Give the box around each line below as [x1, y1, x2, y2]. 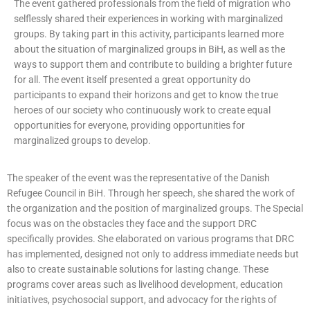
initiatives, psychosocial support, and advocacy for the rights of [7, 294, 277, 305]
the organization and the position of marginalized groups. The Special [7, 203, 303, 214]
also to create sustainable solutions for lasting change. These [7, 264, 268, 275]
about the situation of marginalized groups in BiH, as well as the [14, 44, 285, 55]
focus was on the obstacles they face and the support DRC [7, 218, 257, 229]
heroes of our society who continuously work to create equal [14, 104, 271, 116]
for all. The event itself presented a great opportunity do [14, 74, 250, 85]
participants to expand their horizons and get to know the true [14, 89, 278, 100]
